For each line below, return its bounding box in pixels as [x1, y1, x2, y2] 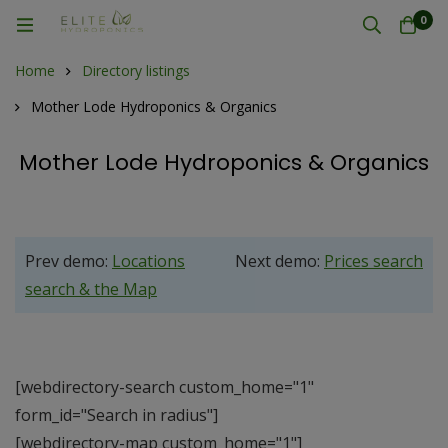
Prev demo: [25, 250, 112, 272]
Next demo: [235, 250, 324, 272]
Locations [112, 250, 185, 272]
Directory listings [82, 61, 190, 80]
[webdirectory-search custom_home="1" [15, 376, 314, 398]
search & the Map [25, 278, 157, 300]
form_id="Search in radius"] [15, 404, 218, 426]
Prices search [324, 250, 423, 272]
